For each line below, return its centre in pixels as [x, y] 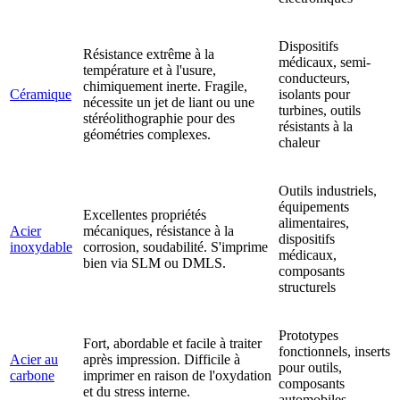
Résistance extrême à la [149, 54]
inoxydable [41, 247]
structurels [307, 287]
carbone [32, 376]
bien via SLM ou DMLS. [154, 263]
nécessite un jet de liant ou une [169, 103]
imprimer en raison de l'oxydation [177, 376]
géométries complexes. [147, 135]
